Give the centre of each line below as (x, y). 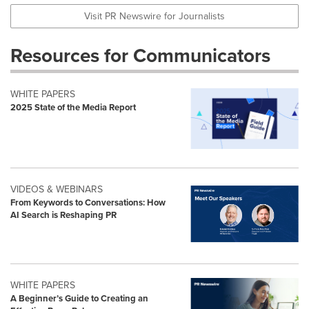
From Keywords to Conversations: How (88, 203)
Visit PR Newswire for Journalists (154, 16)
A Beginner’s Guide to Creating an (79, 299)
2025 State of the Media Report (73, 107)
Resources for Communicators (140, 55)
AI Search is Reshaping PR (63, 215)
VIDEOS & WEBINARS (57, 190)
